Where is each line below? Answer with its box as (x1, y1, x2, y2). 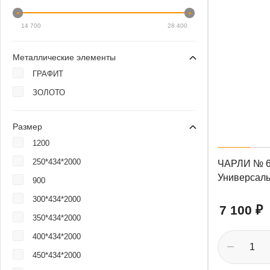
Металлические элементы (13, 52, 116, 62)
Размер (13, 122, 42, 131)
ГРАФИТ (33, 69, 63, 78)
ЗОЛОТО (33, 88, 65, 97)
